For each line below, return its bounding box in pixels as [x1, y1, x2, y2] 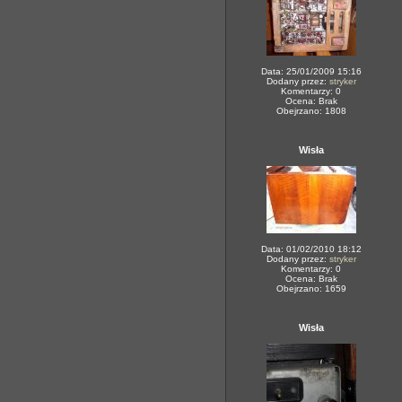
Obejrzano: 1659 [275, 284, 346, 293]
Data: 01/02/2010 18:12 [260, 244, 362, 254]
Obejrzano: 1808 [275, 106, 346, 116]
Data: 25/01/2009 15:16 [260, 66, 362, 76]
